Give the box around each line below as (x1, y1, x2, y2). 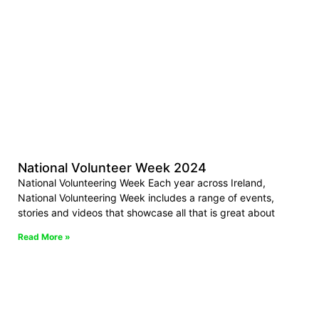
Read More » (18, 231, 70, 243)
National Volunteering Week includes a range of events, (18, 192, 274, 204)
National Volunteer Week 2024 (18, 160, 206, 176)
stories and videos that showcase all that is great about (18, 206, 275, 219)
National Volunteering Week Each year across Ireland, (18, 177, 266, 189)
